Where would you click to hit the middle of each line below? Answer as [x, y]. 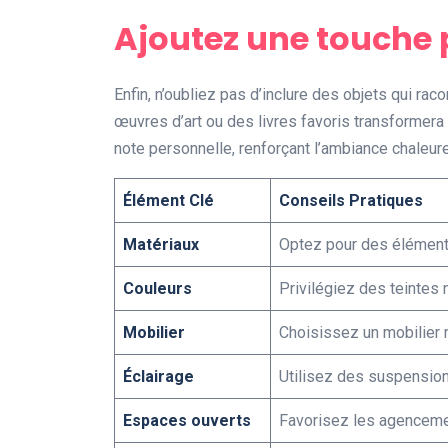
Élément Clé [168, 201]
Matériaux [161, 245]
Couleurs [157, 289]
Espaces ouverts [187, 421]
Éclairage [158, 377]
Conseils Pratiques [351, 201]
